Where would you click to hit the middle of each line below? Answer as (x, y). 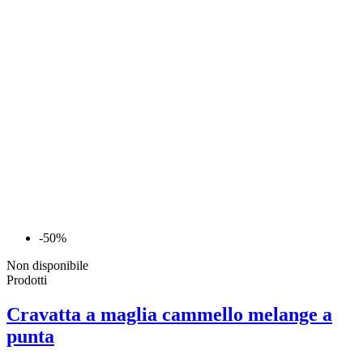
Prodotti (27, 280)
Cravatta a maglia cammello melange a (169, 315)
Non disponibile (47, 266)
